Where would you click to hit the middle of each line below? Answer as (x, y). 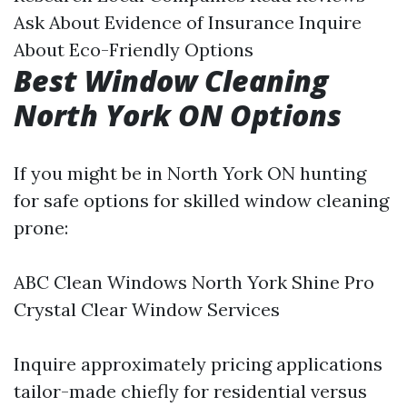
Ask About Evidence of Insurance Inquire (188, 22)
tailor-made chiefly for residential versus (190, 391)
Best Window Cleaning (171, 80)
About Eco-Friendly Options (134, 50)
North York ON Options (178, 115)
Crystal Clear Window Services (147, 309)
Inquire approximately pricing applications (198, 364)
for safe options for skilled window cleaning (201, 200)
